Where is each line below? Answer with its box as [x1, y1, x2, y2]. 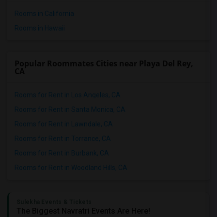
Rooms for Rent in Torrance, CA [15, 135, 111, 142]
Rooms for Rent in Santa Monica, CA [15, 106, 125, 113]
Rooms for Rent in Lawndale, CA [15, 120, 113, 128]
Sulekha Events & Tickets [16, 199, 92, 205]
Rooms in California [15, 10, 74, 17]
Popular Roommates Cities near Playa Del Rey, [15, 58, 193, 69]
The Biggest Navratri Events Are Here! [16, 206, 150, 216]
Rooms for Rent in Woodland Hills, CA [15, 164, 127, 171]
